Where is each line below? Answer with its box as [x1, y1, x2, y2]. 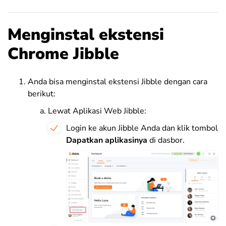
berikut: [28, 88, 55, 99]
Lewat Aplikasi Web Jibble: [48, 105, 146, 117]
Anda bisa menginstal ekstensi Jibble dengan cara [28, 76, 207, 87]
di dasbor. [147, 135, 185, 146]
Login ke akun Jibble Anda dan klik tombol [66, 123, 218, 134]
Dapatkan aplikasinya [66, 135, 147, 146]
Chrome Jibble [8, 43, 119, 65]
